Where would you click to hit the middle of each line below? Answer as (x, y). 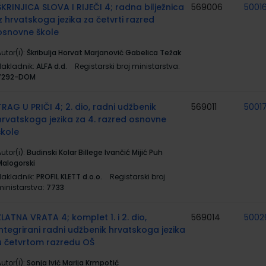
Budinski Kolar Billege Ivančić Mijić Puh (95, 152)
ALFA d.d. (52, 66)
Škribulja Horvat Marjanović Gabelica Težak (104, 53)
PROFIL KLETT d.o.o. (69, 177)
